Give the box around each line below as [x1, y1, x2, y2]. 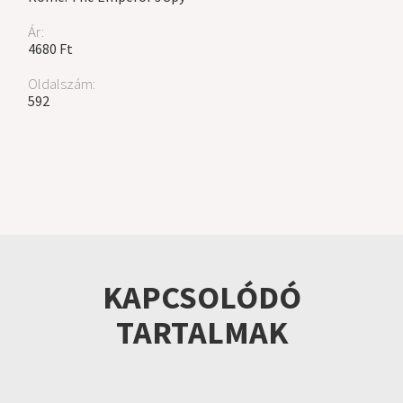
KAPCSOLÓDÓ [102, 277, 301, 318]
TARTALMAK [115, 312, 288, 354]
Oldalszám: [28, 74, 96, 94]
